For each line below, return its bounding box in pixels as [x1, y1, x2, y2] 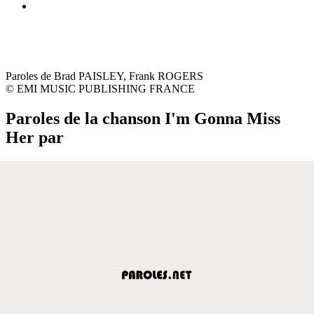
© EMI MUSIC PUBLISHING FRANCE [6, 82, 195, 95]
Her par [6, 128, 64, 146]
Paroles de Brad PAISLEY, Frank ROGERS [6, 69, 203, 82]
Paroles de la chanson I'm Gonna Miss [6, 109, 280, 128]
